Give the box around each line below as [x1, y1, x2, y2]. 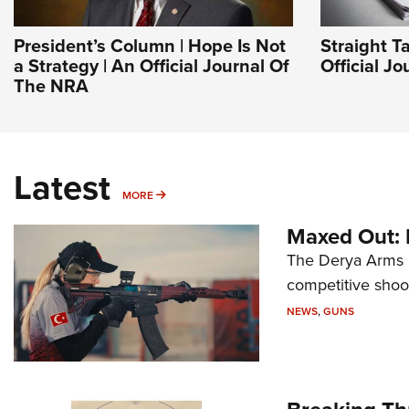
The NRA [14, 72, 89, 100]
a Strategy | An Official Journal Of [14, 52, 289, 80]
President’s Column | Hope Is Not [14, 32, 286, 60]
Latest [14, 162, 110, 214]
